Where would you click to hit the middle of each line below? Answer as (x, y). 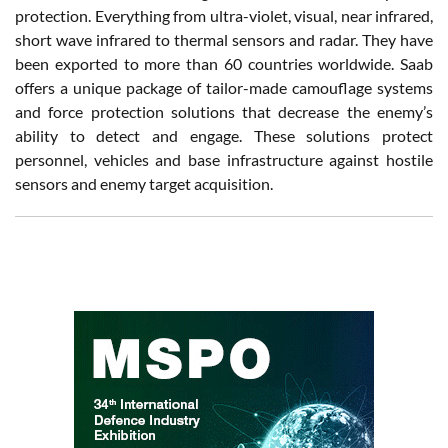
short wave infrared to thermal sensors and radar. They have (224, 40)
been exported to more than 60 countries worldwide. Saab (224, 64)
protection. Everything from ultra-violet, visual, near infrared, (224, 16)
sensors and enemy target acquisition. (144, 184)
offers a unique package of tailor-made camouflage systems (224, 88)
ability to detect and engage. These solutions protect (224, 136)
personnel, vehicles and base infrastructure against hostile (224, 160)
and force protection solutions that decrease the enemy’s (224, 112)
